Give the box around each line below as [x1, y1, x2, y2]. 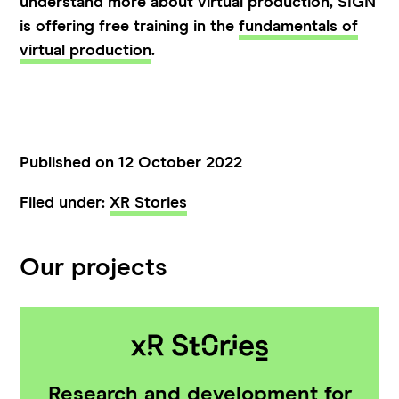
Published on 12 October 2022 [20, 154, 243, 171]
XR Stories [110, 194, 188, 211]
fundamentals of [239, 18, 359, 35]
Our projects [20, 255, 168, 281]
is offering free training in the [20, 18, 240, 35]
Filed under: [20, 194, 110, 211]
